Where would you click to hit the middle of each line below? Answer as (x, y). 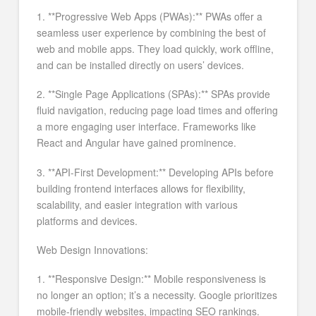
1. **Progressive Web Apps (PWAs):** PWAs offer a (149, 16)
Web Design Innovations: (92, 249)
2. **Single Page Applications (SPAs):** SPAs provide (153, 94)
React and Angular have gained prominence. (136, 143)
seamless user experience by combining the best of (151, 32)
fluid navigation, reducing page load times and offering (157, 110)
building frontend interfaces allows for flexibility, (141, 188)
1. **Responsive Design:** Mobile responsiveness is (151, 279)
